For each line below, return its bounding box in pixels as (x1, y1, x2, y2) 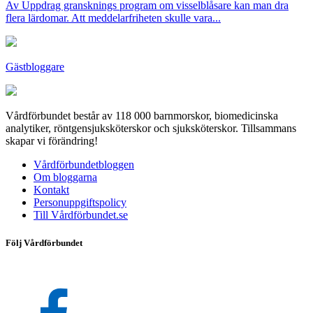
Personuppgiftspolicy (34, 196, 126, 209)
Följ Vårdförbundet (6, 237, 82, 248)
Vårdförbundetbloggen (34, 159, 134, 171)
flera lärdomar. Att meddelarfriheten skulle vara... (6, 12, 221, 24)
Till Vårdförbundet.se (34, 209, 128, 221)
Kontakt (34, 184, 69, 196)
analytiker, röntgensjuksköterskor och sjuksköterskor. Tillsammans (6, 122, 296, 135)
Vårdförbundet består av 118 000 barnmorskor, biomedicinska (6, 110, 278, 122)
